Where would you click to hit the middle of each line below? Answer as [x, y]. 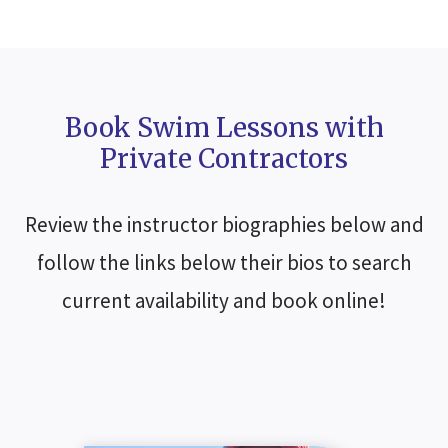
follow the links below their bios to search [224, 262]
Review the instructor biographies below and [224, 224]
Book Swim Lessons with [224, 127]
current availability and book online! [224, 300]
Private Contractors [224, 158]
